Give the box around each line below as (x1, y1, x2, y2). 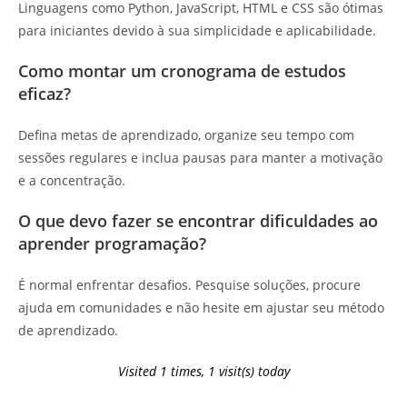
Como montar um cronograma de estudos (18, 59, 346, 82)
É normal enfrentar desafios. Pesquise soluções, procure (18, 275, 361, 293)
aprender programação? (18, 232, 206, 254)
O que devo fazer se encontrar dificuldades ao (18, 209, 378, 232)
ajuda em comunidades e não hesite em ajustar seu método (18, 298, 384, 316)
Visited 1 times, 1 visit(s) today (117, 362, 290, 380)
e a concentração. (18, 171, 125, 189)
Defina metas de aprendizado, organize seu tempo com (18, 125, 354, 144)
